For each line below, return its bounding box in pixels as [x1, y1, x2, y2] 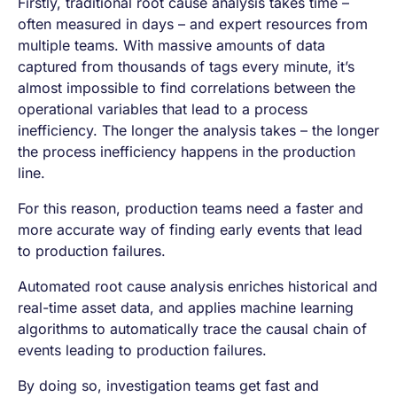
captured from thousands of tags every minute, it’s [18, 57, 354, 75]
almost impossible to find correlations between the [18, 78, 355, 97]
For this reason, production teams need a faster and [18, 198, 363, 217]
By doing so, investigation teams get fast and [18, 376, 319, 394]
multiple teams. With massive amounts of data [18, 35, 325, 54]
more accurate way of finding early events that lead [18, 220, 362, 238]
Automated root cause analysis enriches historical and [18, 276, 378, 295]
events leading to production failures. [18, 340, 271, 359]
